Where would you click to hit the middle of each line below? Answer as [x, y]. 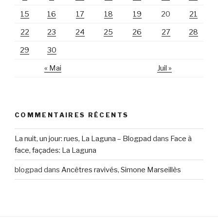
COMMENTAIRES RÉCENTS [72, 115]
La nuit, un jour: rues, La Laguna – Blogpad [83, 138]
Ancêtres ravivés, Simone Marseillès [121, 170]
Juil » [164, 68]
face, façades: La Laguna [55, 150]
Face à [181, 138]
